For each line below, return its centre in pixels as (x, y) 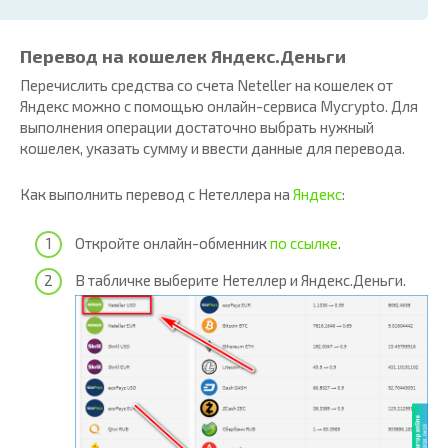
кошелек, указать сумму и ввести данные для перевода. (212, 148)
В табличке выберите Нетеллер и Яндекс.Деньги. (240, 280)
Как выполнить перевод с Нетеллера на (156, 194)
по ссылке (304, 242)
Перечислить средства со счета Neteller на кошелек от (206, 85)
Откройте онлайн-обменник (172, 242)
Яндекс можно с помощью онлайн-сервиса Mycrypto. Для (219, 106)
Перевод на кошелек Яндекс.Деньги (183, 56)
